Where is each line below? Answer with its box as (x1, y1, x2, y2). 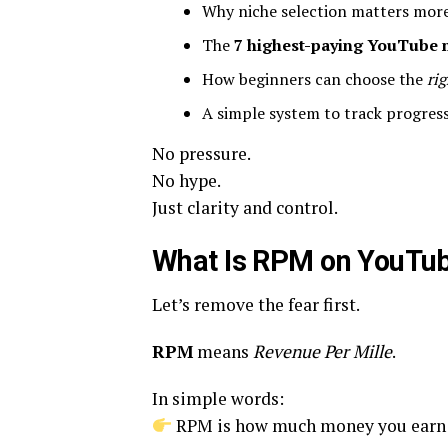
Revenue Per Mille (253, 340, 392, 363)
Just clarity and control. (152, 196, 338, 219)
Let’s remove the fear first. (152, 293, 360, 316)
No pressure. (152, 142, 251, 165)
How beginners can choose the (202, 68, 427, 90)
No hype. (152, 169, 221, 192)
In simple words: (152, 387, 284, 410)
